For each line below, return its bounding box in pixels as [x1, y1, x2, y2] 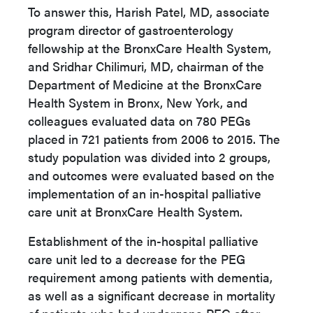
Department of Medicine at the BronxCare [28, 75, 262, 93]
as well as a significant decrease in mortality [28, 286, 275, 304]
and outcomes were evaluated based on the [28, 166, 275, 184]
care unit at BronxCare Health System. [28, 203, 242, 220]
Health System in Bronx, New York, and [28, 94, 247, 111]
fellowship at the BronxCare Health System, [28, 39, 271, 57]
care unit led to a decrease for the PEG [28, 250, 245, 268]
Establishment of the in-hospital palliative [28, 232, 259, 249]
